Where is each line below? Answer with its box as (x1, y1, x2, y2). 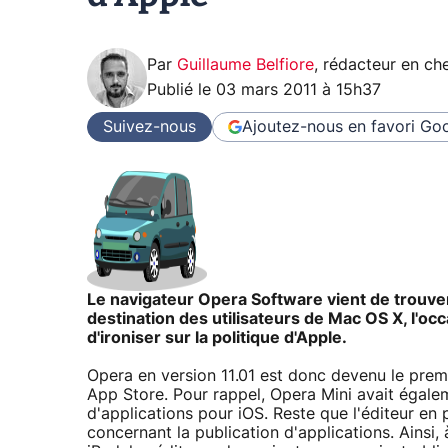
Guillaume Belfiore (177, 57, 314, 74)
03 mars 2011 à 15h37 (216, 82, 381, 99)
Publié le (147, 82, 216, 99)
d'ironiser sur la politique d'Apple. (87, 330, 347, 347)
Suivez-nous (103, 118, 196, 135)
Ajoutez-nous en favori (242, 118, 415, 135)
